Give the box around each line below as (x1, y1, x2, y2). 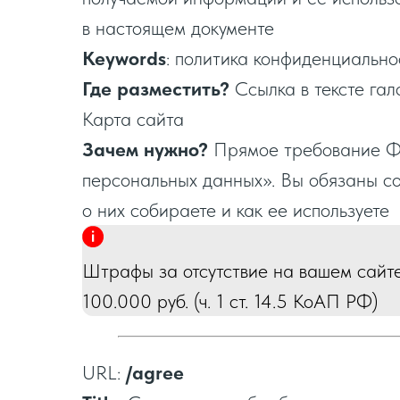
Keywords (82, 46, 166, 70)
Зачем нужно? (82, 137, 208, 161)
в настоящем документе (82, 16, 274, 39)
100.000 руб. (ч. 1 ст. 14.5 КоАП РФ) (82, 289, 378, 312)
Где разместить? (82, 77, 229, 100)
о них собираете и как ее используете (82, 198, 389, 221)
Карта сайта (82, 107, 184, 130)
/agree (126, 361, 184, 384)
